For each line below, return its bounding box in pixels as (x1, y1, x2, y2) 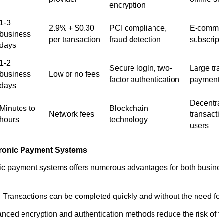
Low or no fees (49, 70, 100, 78)
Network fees (49, 110, 94, 118)
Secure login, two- (109, 64, 172, 72)
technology (109, 115, 148, 124)
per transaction (49, 35, 100, 44)
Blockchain (109, 104, 148, 112)
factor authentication (109, 75, 179, 84)
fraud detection (109, 35, 161, 44)
